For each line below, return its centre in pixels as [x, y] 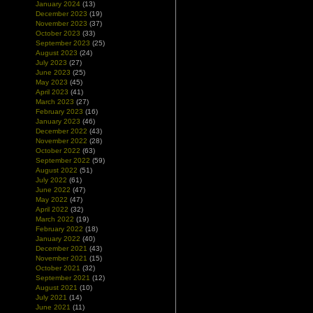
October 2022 [58, 151]
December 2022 [61, 131]
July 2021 [51, 297]
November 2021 [61, 258]
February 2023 [59, 111]
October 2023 [58, 33]
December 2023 [61, 14]
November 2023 [61, 23]
